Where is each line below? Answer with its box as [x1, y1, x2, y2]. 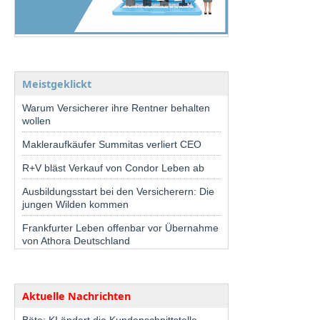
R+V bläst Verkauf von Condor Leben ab [22, 161, 204, 174]
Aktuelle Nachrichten [22, 289, 131, 303]
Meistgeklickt [22, 76, 91, 91]
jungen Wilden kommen [22, 198, 129, 210]
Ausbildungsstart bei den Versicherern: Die [22, 185, 214, 197]
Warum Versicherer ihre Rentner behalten [22, 101, 210, 114]
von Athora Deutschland [22, 234, 130, 246]
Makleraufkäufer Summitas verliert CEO [22, 138, 201, 150]
